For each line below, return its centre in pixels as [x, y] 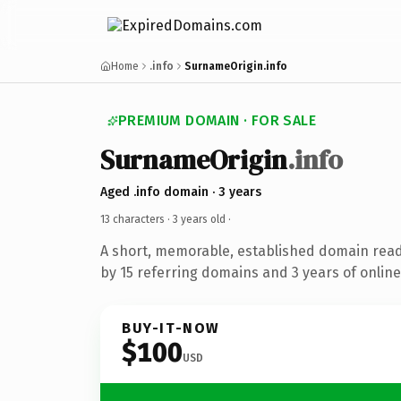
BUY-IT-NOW [171, 328]
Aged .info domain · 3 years [181, 192]
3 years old [199, 219]
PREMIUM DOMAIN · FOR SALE [217, 120]
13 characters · [137, 219]
